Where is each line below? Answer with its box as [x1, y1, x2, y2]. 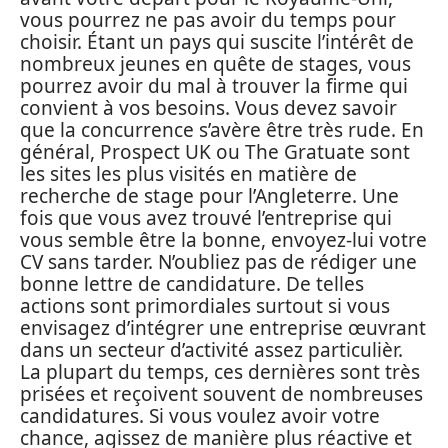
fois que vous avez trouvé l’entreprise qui [20, 204, 392, 231]
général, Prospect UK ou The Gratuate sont [20, 138, 410, 165]
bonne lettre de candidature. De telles [20, 270, 364, 297]
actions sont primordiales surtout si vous [20, 292, 390, 319]
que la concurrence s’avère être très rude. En [20, 116, 424, 143]
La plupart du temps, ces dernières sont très [20, 358, 420, 385]
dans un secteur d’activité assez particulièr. [20, 336, 403, 363]
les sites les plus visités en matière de [20, 160, 357, 187]
